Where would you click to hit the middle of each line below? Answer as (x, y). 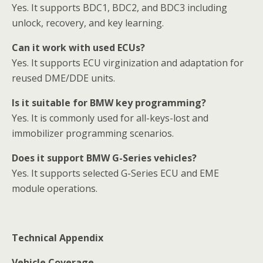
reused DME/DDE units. (63, 78)
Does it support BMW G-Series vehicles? (104, 158)
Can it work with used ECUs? (78, 48)
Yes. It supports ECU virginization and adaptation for (128, 63)
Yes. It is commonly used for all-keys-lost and (110, 118)
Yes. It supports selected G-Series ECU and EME (115, 173)
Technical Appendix (58, 238)
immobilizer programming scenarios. (93, 134)
